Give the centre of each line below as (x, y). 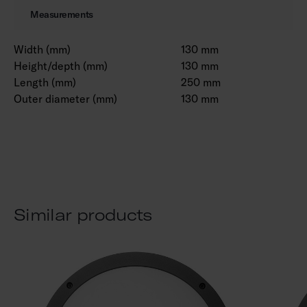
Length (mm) (45, 82)
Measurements (62, 14)
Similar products (83, 214)
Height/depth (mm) (61, 65)
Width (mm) (42, 49)
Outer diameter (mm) (65, 98)
